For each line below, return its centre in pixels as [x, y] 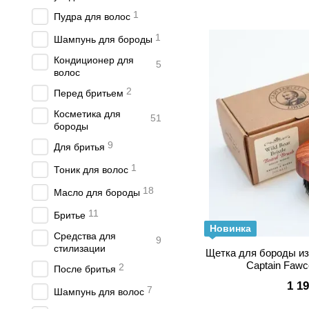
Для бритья [79, 147]
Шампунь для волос [99, 292]
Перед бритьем [89, 93]
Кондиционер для [94, 60]
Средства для [85, 236]
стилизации [80, 248]
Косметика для [87, 114]
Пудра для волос [92, 17]
